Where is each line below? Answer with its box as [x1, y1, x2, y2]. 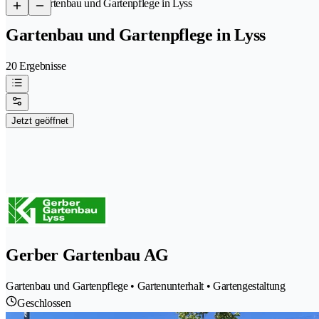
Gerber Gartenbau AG [6, 245, 169, 264]
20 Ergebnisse [6, 59, 66, 72]
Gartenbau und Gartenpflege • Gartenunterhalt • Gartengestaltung [6, 279, 286, 292]
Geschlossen [17, 296, 71, 309]
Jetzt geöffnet [11, 115, 68, 126]
